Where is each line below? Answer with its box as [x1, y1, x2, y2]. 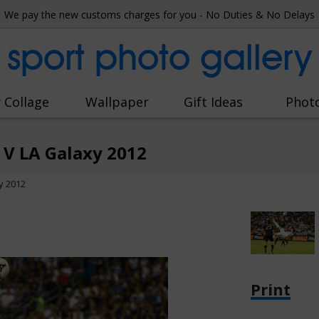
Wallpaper [85, 93, 149, 110]
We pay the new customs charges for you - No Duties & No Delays [1, 8, 318, 21]
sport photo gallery [6, 36, 313, 78]
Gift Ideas [183, 93, 243, 110]
